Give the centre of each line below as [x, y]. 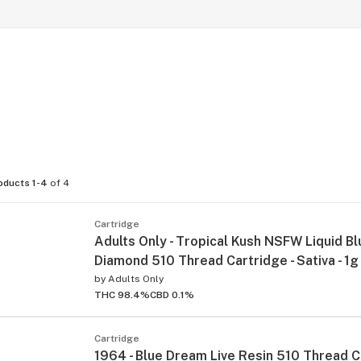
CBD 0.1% [172, 295]
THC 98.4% [122, 295]
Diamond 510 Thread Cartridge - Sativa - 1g [226, 260]
